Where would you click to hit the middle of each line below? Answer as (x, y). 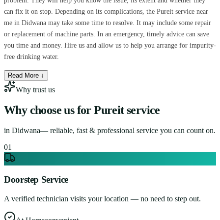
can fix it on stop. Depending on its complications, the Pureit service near (106, 11)
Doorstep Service (36, 180)
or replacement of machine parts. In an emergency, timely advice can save (107, 34)
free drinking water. (31, 56)
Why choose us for (48, 110)
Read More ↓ (26, 75)
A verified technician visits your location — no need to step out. (102, 199)
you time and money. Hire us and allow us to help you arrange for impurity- (110, 45)
